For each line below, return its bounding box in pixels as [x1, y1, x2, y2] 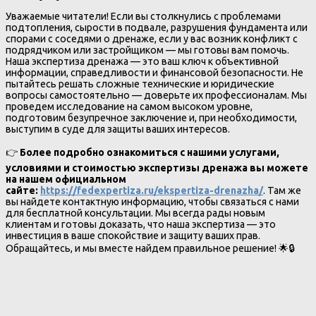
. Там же [263, 184, 301, 196]
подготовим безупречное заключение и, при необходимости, [6, 112, 297, 124]
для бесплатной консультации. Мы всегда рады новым [6, 207, 265, 219]
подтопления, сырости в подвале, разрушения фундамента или [6, 22, 308, 34]
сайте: [6, 184, 40, 196]
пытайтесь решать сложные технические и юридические [6, 78, 274, 90]
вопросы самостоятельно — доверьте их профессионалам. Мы [6, 90, 307, 102]
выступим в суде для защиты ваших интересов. [6, 123, 230, 135]
